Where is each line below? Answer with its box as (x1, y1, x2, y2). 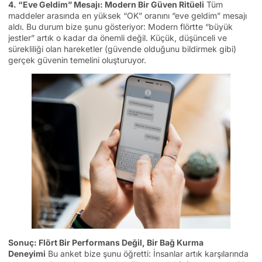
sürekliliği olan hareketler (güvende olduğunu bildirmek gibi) (8, 43, 236, 54)
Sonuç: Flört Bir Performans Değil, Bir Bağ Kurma (8, 237, 204, 248)
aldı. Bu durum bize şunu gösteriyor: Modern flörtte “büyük (8, 21, 233, 32)
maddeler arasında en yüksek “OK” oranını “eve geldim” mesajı (8, 10, 247, 20)
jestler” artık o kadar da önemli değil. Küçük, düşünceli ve (8, 32, 227, 43)
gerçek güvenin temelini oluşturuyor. (8, 54, 146, 65)
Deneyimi (8, 249, 46, 259)
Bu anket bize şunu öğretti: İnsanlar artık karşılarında (46, 249, 249, 259)
